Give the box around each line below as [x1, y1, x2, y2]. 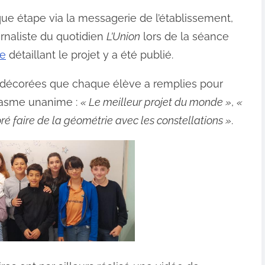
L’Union [106, 30, 140, 43]
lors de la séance [140, 30, 229, 43]
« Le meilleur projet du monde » [80, 96, 231, 109]
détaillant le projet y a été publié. [6, 49, 173, 62]
